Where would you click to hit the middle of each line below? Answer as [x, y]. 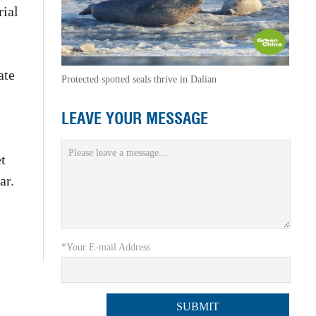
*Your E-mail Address [105, 248]
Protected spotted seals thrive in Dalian [139, 79]
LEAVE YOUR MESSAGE [134, 119]
